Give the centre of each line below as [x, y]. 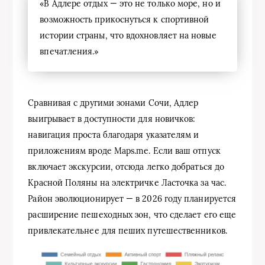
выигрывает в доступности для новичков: [112, 119]
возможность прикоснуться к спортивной [125, 19]
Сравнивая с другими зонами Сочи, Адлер [113, 103]
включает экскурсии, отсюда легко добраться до [126, 167]
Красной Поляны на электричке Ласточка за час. [127, 182]
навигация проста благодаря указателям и [114, 135]
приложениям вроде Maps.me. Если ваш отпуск [124, 151]
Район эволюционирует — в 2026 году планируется [132, 198]
